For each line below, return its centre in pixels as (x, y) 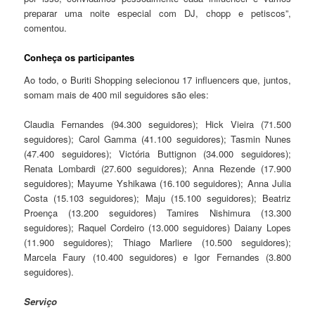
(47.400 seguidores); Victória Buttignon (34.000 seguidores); (157, 153)
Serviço (41, 301)
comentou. (46, 28)
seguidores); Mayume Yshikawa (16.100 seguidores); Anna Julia (157, 183)
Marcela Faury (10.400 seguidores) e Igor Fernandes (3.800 (157, 257)
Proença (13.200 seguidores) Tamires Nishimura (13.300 (157, 212)
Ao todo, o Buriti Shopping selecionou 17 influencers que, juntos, (157, 79)
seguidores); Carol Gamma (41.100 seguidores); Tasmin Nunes (157, 139)
